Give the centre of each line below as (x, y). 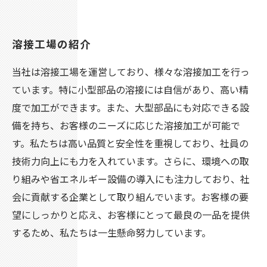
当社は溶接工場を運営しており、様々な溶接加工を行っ (131, 72)
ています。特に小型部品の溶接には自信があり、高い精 (130, 89)
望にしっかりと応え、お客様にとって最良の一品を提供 (131, 215)
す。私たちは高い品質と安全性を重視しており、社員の (130, 143)
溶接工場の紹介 (52, 44)
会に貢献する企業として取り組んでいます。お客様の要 (130, 197)
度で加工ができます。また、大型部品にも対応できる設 (131, 107)
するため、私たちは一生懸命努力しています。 (111, 232)
